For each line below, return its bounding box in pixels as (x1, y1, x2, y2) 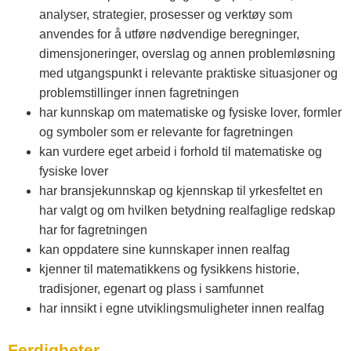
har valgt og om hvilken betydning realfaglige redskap (39, 204, 335, 218)
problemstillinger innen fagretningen (39, 86, 239, 100)
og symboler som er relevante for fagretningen (39, 125, 293, 139)
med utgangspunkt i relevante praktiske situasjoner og (39, 67, 338, 81)
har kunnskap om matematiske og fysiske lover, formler (39, 106, 342, 120)
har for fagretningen (39, 223, 147, 237)
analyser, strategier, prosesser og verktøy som (39, 8, 292, 22)
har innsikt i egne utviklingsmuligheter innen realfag (39, 302, 324, 316)
